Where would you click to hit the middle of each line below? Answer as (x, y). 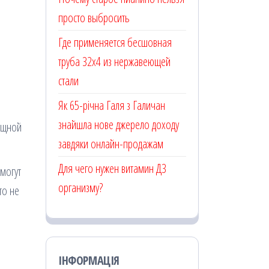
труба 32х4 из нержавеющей (114, 62)
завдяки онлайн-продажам (111, 144)
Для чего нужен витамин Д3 (112, 169)
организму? (80, 188)
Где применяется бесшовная (115, 43)
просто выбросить (94, 18)
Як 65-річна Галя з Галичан (112, 106)
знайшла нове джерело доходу (119, 125)
